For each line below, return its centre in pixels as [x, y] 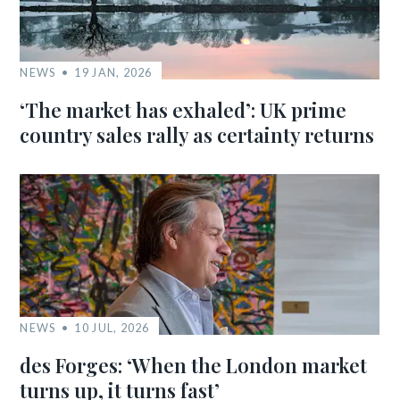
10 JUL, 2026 [112, 328]
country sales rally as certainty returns [197, 135]
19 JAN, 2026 [113, 72]
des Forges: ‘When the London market [194, 365]
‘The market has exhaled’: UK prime [183, 110]
